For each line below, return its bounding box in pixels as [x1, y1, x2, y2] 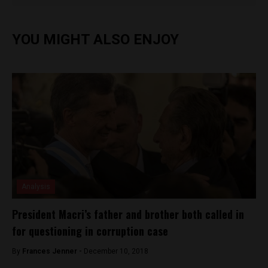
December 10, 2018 [84, 246, 148, 255]
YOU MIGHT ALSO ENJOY [12, 31, 179, 48]
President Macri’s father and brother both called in [12, 206, 244, 222]
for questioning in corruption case [12, 223, 168, 239]
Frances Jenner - [22, 246, 84, 255]
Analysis [22, 182, 50, 191]
